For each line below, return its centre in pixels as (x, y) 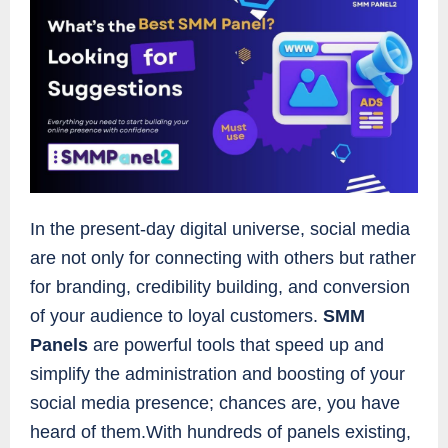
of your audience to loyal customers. (176, 316)
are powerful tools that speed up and (236, 345)
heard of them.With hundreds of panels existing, (220, 432)
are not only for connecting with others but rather (223, 258)
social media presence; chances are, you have (215, 403)
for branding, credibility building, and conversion (220, 287)
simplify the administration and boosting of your (217, 374)
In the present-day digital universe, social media (220, 229)
